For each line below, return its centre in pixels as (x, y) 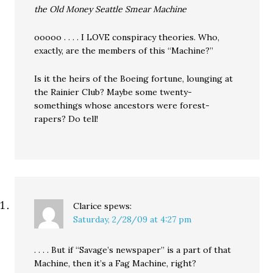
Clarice (88, 206)
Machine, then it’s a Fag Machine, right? (115, 263)
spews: (118, 206)
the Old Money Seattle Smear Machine (111, 9)
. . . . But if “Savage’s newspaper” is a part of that (133, 250)
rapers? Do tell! (66, 119)
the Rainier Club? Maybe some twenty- (113, 92)
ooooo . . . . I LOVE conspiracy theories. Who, (127, 37)
